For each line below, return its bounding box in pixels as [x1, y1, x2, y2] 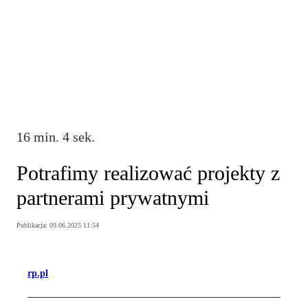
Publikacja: [16, 221, 49, 230]
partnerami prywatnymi [16, 186, 209, 210]
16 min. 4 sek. [16, 129, 95, 144]
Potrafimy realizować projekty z [16, 162, 280, 185]
